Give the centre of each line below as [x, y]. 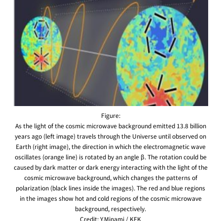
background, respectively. [110, 208]
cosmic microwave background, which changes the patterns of [110, 177]
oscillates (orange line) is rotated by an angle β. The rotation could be [110, 156]
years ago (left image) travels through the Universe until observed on [110, 136]
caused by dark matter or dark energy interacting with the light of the [110, 167]
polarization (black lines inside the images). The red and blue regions [110, 187]
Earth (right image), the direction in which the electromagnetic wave [110, 146]
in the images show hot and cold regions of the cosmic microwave [110, 198]
